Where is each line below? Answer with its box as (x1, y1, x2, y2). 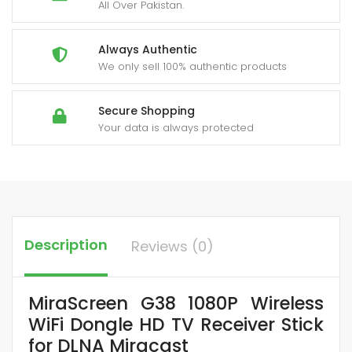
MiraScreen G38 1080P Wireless (28, 290, 324, 316)
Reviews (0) (131, 236, 214, 256)
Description (24, 234, 108, 255)
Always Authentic (98, 41, 197, 57)
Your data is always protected (98, 119, 254, 135)
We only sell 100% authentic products (98, 58, 287, 74)
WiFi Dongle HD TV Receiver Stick (28, 311, 324, 337)
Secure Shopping (98, 102, 195, 119)
